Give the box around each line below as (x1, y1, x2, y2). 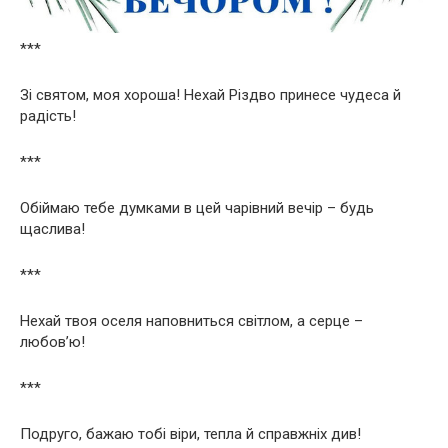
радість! (20, 106, 76, 125)
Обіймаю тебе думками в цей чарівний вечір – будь (20, 198, 374, 217)
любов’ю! (20, 332, 85, 351)
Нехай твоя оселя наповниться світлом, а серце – (20, 311, 363, 330)
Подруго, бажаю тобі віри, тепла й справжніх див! (20, 424, 361, 443)
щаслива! (20, 219, 85, 238)
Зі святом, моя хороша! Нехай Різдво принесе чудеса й (20, 85, 401, 104)
